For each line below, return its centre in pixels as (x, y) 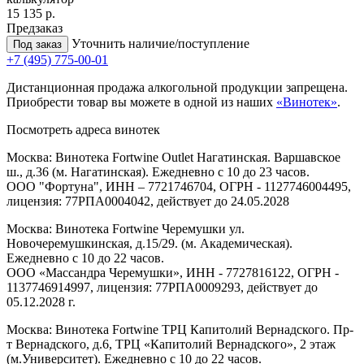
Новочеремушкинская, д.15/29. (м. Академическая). (149, 243)
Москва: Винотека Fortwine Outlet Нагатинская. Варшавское (173, 157)
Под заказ (37, 44)
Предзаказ (35, 28)
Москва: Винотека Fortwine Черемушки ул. (126, 228)
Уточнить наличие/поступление (160, 43)
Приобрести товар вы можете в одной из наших (141, 102)
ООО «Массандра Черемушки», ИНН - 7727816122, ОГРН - (173, 272)
